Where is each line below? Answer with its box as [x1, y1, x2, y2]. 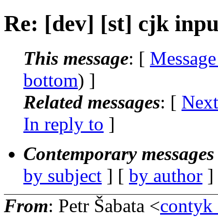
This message [23, 47, 128, 69]
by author [129, 164, 202, 186]
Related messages [23, 91, 160, 112]
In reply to [23, 113, 104, 134]
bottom [23, 69, 78, 91]
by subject [23, 164, 102, 186]
